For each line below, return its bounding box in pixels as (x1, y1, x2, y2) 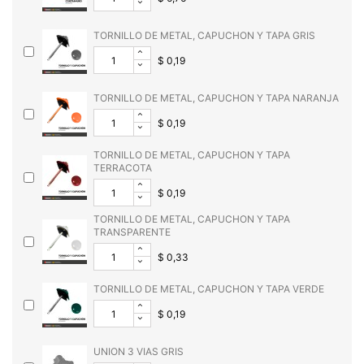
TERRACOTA (93, 162, 152, 175)
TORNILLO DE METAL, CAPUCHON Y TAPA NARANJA (93, 92, 339, 105)
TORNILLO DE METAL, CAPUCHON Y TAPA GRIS (93, 29, 315, 42)
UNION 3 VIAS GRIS (93, 345, 184, 358)
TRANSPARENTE (93, 226, 171, 239)
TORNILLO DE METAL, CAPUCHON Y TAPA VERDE (93, 283, 324, 296)
